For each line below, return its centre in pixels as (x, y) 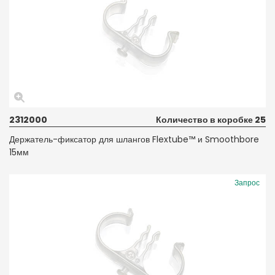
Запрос (247, 182)
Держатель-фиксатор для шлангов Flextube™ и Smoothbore (134, 139)
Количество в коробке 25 (211, 119)
